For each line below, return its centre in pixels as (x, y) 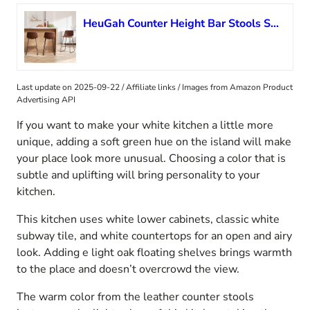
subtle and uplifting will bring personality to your (138, 175)
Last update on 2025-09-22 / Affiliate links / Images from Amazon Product (155, 87)
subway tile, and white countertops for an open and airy (154, 236)
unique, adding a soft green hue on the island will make (154, 142)
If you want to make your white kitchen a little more (145, 125)
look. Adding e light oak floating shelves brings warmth (154, 252)
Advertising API (46, 99)
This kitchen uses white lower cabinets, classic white (148, 219)
